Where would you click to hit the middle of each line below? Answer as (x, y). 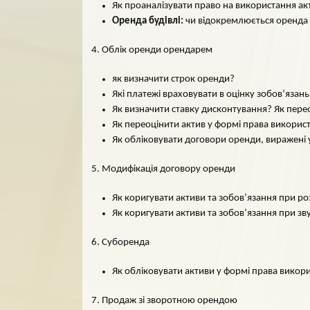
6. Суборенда (120, 243)
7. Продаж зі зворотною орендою (164, 301)
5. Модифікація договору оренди (163, 169)
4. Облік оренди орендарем (152, 50)
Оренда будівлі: (149, 21)
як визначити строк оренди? (173, 79)
